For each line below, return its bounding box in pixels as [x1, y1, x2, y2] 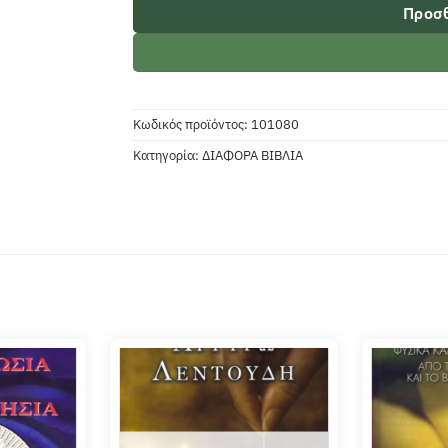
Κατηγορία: [133, 147, 203, 165]
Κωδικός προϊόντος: [133, 116, 252, 134]
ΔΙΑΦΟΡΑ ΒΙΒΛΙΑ [202, 147, 304, 165]
